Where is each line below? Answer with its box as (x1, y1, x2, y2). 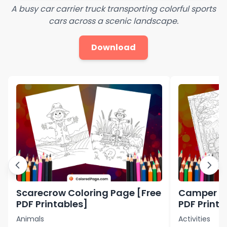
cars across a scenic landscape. (49, 15, 178, 27)
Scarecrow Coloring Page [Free (16, 186, 161, 199)
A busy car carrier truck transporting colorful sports (11, 3, 216, 15)
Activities (178, 213, 210, 224)
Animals (16, 213, 44, 224)
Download (91, 41, 136, 53)
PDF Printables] (16, 197, 88, 210)
